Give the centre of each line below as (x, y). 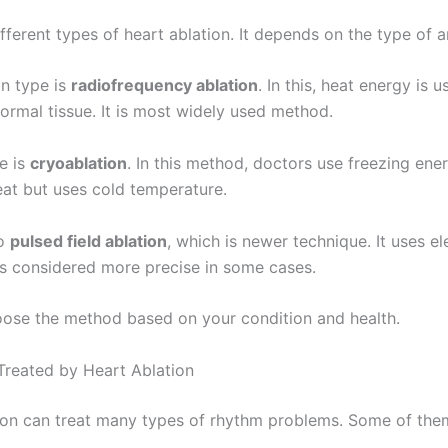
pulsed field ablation (88, 240)
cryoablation (78, 163)
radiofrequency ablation (164, 85)
